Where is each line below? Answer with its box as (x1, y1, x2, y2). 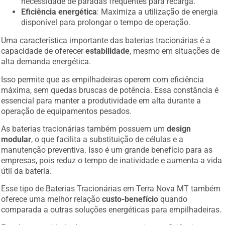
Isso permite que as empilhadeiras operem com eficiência (1, 74, 204, 84)
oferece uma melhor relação (1, 194, 102, 204)
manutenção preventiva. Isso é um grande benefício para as (1, 145, 213, 155)
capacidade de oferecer (1, 46, 86, 56)
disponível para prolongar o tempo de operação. (21, 18, 191, 28)
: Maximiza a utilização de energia (97, 7, 218, 17)
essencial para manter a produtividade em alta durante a (1, 95, 201, 105)
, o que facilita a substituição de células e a (31, 134, 184, 144)
